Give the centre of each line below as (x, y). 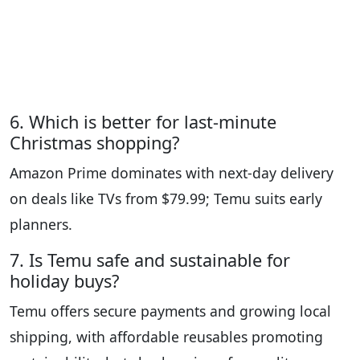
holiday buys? (64, 281)
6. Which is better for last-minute (143, 122)
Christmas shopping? (94, 143)
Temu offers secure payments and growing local (170, 311)
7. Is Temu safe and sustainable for (150, 260)
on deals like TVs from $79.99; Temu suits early (166, 199)
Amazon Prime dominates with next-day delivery (172, 173)
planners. (41, 225)
